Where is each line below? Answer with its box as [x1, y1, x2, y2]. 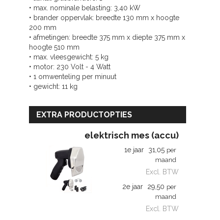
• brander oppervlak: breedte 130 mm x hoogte [29, 14, 179, 22]
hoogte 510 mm [29, 43, 80, 51]
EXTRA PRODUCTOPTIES [36, 110, 132, 119]
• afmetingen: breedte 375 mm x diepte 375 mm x [29, 33, 185, 41]
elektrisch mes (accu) [84, 130, 179, 140]
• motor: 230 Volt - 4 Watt [29, 63, 110, 71]
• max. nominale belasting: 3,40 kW [29, 4, 140, 12]
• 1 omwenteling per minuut [29, 73, 116, 81]
